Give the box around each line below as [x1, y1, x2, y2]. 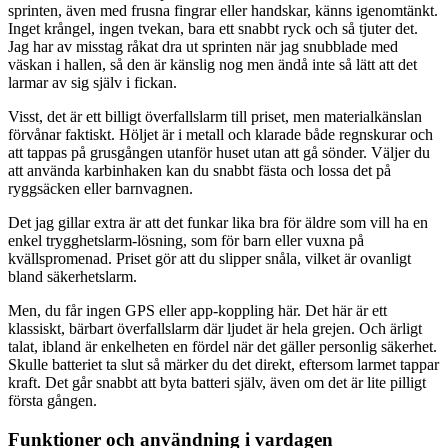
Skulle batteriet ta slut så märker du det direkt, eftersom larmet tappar [8, 356, 439, 374]
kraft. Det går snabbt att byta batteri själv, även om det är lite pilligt [8, 374, 426, 392]
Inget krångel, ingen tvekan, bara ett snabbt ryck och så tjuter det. [8, 20, 418, 38]
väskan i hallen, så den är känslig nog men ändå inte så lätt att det [8, 56, 417, 74]
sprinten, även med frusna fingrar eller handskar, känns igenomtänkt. [8, 2, 438, 20]
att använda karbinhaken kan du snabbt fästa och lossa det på [8, 162, 391, 180]
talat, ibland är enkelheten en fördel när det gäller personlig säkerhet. [8, 338, 437, 356]
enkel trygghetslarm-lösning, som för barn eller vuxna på [8, 232, 364, 250]
